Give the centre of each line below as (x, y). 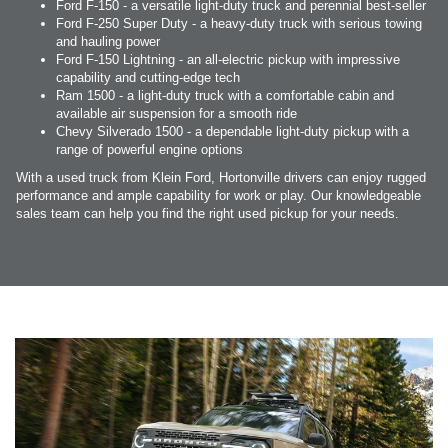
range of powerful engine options (149, 149)
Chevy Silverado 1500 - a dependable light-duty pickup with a (232, 131)
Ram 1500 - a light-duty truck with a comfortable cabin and (225, 95)
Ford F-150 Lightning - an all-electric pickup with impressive (228, 59)
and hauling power (108, 41)
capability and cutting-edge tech (148, 77)
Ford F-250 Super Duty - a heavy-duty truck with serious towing (239, 23)
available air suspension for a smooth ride (176, 113)
